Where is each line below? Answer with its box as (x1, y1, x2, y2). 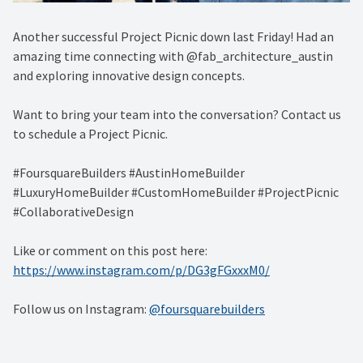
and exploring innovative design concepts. (13, 67, 245, 84)
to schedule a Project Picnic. (13, 126, 168, 143)
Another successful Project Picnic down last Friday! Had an (13, 28, 334, 45)
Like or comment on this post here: (13, 242, 207, 259)
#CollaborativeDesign (13, 203, 134, 220)
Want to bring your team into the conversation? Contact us (13, 106, 341, 123)
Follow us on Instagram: (13, 301, 149, 318)
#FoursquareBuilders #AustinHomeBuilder (13, 164, 245, 181)
